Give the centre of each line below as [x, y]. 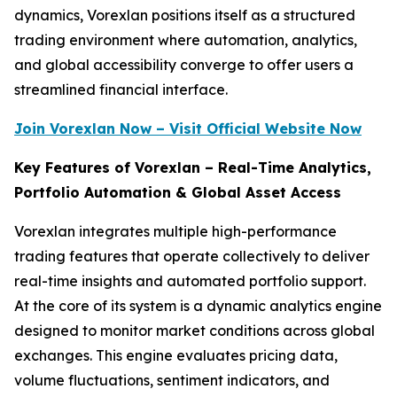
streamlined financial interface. [121, 90]
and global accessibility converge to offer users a [184, 65]
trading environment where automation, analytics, [186, 40]
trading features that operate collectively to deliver [192, 256]
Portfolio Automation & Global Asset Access [178, 192]
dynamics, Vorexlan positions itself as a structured [185, 15]
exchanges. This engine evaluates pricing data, [176, 355]
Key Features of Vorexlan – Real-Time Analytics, [193, 167]
